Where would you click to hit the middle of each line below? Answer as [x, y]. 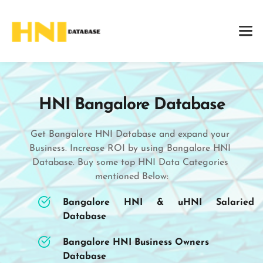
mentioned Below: [131, 176]
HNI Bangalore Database [131, 105]
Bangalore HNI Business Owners [136, 242]
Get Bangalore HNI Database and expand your [130, 134]
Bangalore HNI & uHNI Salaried [159, 202]
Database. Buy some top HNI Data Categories [130, 162]
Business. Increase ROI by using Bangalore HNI [130, 148]
